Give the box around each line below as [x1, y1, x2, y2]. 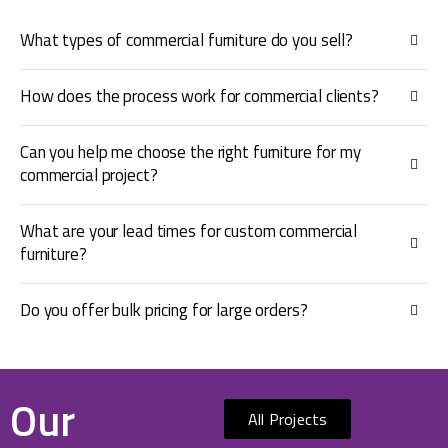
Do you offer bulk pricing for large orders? [20, 296, 308, 323]
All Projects [248, 406, 328, 431]
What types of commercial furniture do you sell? [20, 26, 354, 53]
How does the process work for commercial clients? [20, 82, 379, 109]
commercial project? [20, 161, 158, 188]
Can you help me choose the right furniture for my [20, 138, 361, 165]
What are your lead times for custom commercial [20, 217, 358, 244]
